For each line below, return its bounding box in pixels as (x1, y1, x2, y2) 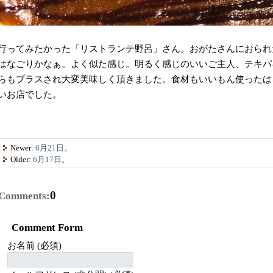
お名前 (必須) (7, 240, 62, 250)
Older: (10, 154, 34, 164)
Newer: (10, 143, 36, 152)
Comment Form (11, 222, 83, 234)
